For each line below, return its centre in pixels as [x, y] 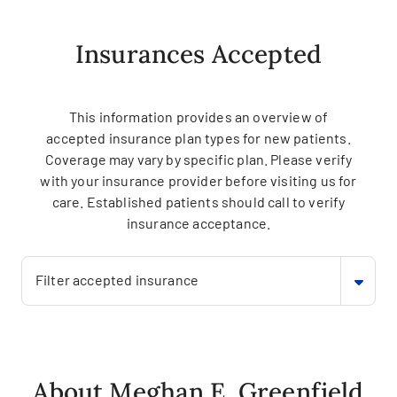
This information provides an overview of [198, 117]
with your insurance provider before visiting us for [198, 180]
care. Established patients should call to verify [198, 202]
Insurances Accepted [198, 54]
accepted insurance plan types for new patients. [198, 138]
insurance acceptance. [198, 223]
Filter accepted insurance [117, 280]
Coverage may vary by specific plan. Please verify [198, 159]
